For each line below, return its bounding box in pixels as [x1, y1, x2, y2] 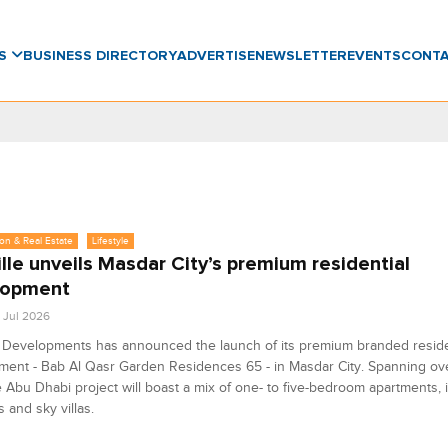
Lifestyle [91, 235, 129, 246]
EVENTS [346, 49, 401, 63]
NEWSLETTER [254, 49, 347, 63]
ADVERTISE [176, 49, 255, 63]
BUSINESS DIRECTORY [22, 49, 177, 63]
